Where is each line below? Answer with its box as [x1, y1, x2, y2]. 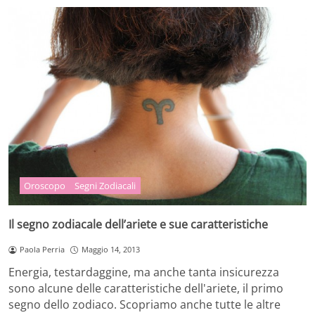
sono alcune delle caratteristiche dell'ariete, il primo [8, 281, 283, 297]
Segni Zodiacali [75, 179, 136, 193]
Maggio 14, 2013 [81, 244, 140, 255]
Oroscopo [24, 179, 66, 193]
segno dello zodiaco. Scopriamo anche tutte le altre [8, 297, 281, 313]
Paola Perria [19, 244, 65, 255]
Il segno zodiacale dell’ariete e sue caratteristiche [8, 217, 268, 233]
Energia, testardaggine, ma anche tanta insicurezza [8, 264, 279, 281]
